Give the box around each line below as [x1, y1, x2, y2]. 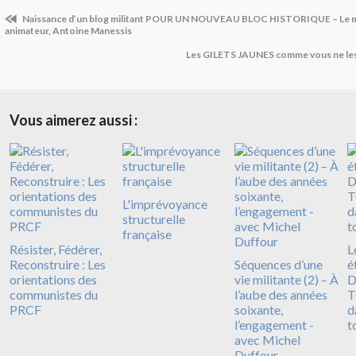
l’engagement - [234, 316, 314, 332]
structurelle [122, 211, 185, 226]
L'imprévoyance [122, 195, 207, 211]
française [122, 226, 172, 242]
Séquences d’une [234, 256, 323, 272]
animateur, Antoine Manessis [5, 25, 132, 37]
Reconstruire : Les [10, 256, 106, 272]
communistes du [10, 286, 98, 302]
